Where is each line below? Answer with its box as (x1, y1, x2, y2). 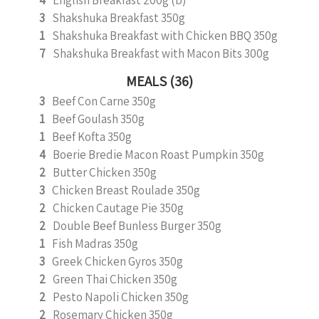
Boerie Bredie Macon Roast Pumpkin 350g (53, 147, 264, 162)
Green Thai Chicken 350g (53, 271, 177, 287)
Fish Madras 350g (52, 236, 138, 251)
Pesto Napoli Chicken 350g (53, 289, 189, 305)
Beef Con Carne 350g (52, 93, 156, 109)
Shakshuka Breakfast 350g (52, 10, 185, 26)
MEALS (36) (126, 72, 193, 90)
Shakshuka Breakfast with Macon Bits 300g (53, 46, 269, 61)
